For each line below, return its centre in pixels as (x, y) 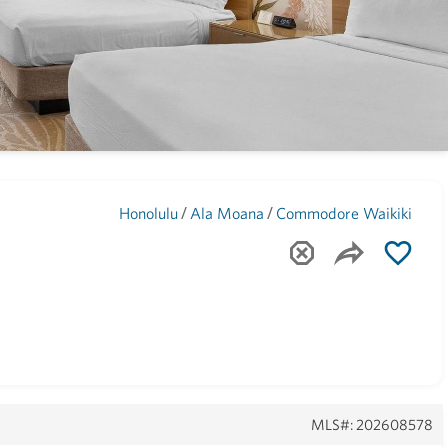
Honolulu (149, 213)
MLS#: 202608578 (372, 424)
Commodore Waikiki (344, 213)
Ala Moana (227, 213)
